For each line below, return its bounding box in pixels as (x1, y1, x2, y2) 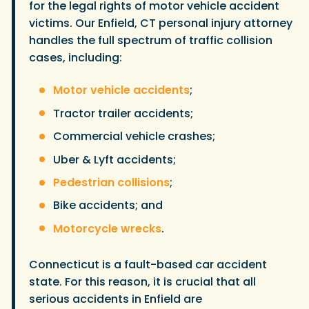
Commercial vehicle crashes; (53, 128, 215, 145)
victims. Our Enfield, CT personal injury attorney (29, 14, 292, 31)
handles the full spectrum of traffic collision (29, 32, 272, 48)
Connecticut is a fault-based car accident (29, 257, 267, 273)
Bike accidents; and (53, 197, 163, 214)
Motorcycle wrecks (53, 220, 161, 237)
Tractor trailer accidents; (53, 105, 193, 121)
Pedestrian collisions (53, 174, 170, 190)
